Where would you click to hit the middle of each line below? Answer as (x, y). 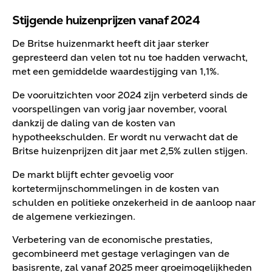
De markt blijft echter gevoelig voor (93, 174)
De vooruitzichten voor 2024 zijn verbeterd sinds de (130, 95)
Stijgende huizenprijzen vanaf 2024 (106, 20)
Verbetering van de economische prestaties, (112, 240)
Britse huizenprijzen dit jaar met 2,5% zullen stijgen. (130, 151)
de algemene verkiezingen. (73, 216)
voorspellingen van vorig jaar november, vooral (119, 109)
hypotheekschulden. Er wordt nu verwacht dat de (125, 137)
